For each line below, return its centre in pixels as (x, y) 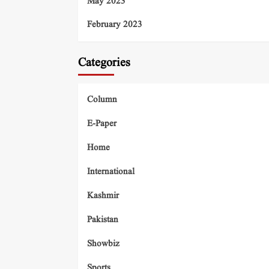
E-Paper (102, 124)
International (111, 172)
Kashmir (103, 196)
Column (102, 100)
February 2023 (115, 25)
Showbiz (103, 244)
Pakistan (103, 220)
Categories (104, 63)
